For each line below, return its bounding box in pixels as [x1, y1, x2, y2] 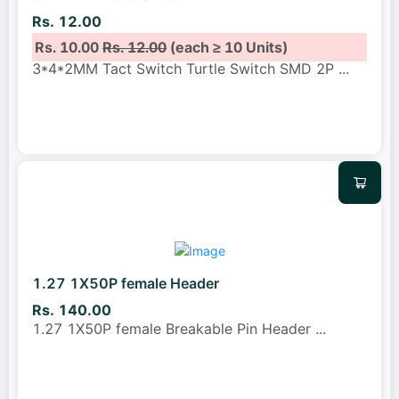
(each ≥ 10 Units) [167, 37, 289, 56]
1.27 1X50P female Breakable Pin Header [32, 320, 315, 338]
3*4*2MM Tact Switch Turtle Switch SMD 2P [32, 59, 338, 77]
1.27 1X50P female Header [32, 273, 219, 292]
